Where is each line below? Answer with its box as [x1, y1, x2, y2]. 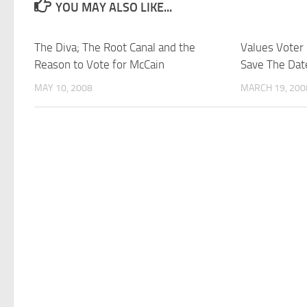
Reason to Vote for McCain [34, 58, 164, 71]
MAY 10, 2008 [34, 82, 93, 94]
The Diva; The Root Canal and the [34, 40, 195, 54]
